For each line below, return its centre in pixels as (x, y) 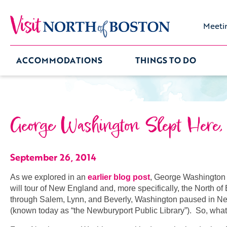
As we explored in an (49, 177)
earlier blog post (119, 177)
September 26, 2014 (53, 157)
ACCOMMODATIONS (59, 60)
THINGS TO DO (165, 60)
